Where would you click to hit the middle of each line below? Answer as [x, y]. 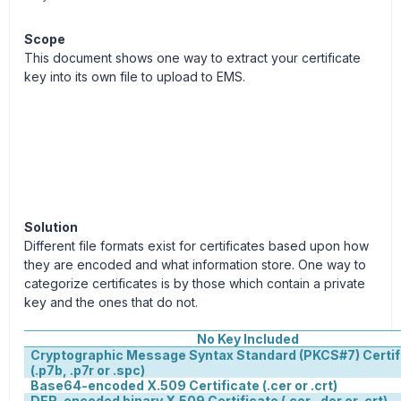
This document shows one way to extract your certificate [192, 58]
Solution [51, 227]
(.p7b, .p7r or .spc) [88, 370]
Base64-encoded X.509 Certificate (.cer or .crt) [184, 385]
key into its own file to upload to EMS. [135, 77]
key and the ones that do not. [111, 302]
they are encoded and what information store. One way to [195, 264]
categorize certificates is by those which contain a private [195, 283]
